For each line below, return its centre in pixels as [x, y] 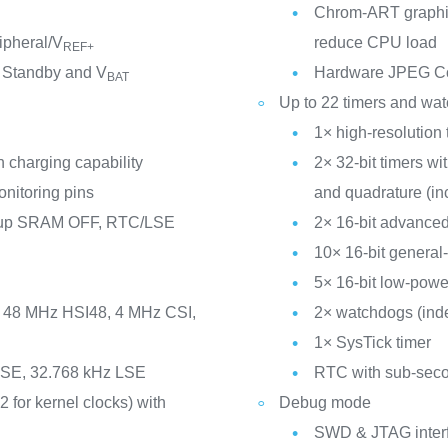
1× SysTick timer [372, 342]
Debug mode [324, 402]
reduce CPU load [375, 42]
